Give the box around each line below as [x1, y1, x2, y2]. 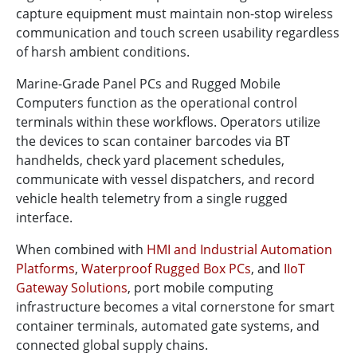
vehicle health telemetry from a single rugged [16, 190, 288, 208]
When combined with [16, 241, 147, 259]
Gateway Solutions [16, 279, 127, 297]
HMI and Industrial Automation [147, 241, 332, 259]
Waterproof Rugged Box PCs [81, 260, 251, 278]
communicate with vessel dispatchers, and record [16, 171, 315, 189]
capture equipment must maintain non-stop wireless [16, 5, 333, 23]
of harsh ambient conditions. [16, 43, 190, 61]
